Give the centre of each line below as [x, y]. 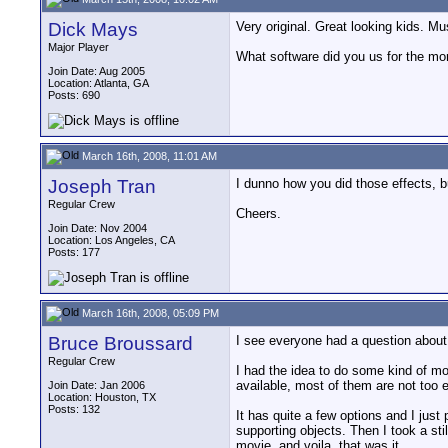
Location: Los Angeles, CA [111, 240]
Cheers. [258, 213]
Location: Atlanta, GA [98, 83]
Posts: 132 [74, 409]
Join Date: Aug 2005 [96, 71]
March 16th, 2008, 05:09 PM [149, 312]
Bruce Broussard [120, 343]
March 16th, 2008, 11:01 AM [148, 155]
